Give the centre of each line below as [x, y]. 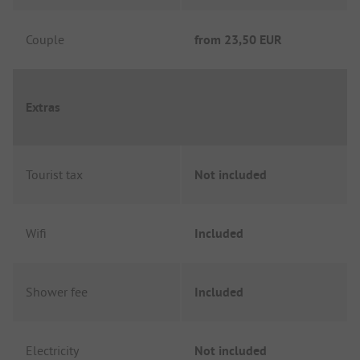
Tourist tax [54, 175]
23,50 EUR [253, 40]
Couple [45, 40]
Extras [43, 107]
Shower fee [57, 292]
